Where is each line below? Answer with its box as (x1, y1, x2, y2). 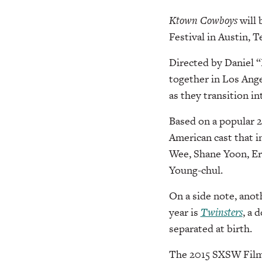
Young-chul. (168, 162, 223, 177)
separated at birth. (168, 220, 252, 236)
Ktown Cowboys (168, 12, 237, 27)
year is (168, 204, 201, 219)
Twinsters (200, 204, 243, 219)
